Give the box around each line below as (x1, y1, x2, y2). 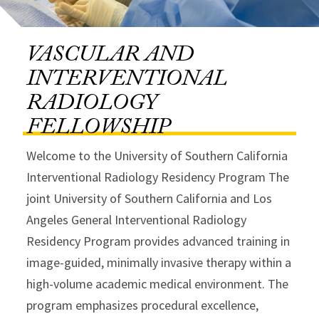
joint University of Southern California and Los (26, 190, 273, 206)
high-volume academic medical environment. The (26, 276, 289, 292)
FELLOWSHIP (26, 110, 171, 149)
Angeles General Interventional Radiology (26, 211, 247, 228)
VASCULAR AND (26, 38, 194, 76)
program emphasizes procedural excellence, (26, 297, 259, 313)
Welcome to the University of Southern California (26, 147, 288, 164)
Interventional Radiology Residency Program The (26, 169, 290, 185)
